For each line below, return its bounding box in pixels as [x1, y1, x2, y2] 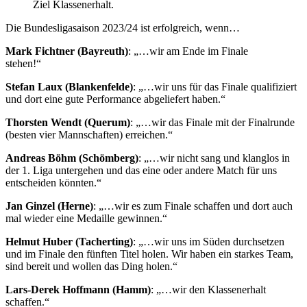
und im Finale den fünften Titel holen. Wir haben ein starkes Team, [5, 247, 293, 260]
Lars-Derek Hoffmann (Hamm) [5, 283, 151, 295]
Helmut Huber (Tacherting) [5, 235, 133, 247]
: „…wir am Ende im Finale [128, 45, 248, 57]
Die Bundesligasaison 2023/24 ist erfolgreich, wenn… [5, 21, 240, 34]
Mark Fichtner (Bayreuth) [5, 45, 128, 57]
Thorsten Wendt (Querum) [5, 116, 130, 128]
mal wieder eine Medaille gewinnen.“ [5, 212, 167, 224]
